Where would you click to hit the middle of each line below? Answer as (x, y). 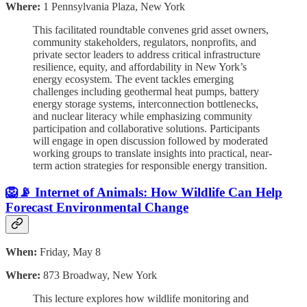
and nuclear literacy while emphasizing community (143, 116)
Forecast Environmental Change (97, 207)
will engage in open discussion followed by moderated (150, 141)
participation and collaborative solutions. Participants (146, 129)
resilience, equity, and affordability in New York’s (140, 67)
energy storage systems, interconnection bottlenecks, (146, 104)
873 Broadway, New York (99, 275)
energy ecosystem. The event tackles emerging (133, 79)
